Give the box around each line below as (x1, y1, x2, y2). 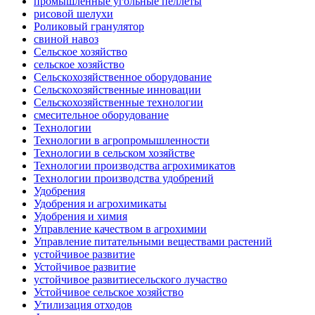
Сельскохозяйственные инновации (34, 84, 201, 96)
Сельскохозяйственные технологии (34, 96, 203, 109)
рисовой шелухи (34, 8, 113, 20)
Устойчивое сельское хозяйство (34, 286, 184, 299)
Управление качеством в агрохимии (34, 223, 207, 236)
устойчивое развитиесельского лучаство (34, 274, 227, 286)
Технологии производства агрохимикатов (34, 160, 236, 172)
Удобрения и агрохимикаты (34, 198, 167, 210)
